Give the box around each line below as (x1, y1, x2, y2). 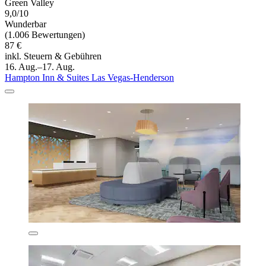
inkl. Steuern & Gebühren (5, 50, 102, 61)
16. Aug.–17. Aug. (5, 61, 75, 72)
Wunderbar (5, 18, 46, 29)
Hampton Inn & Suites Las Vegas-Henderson (5, 72, 174, 83)
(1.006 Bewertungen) (5, 29, 85, 40)
